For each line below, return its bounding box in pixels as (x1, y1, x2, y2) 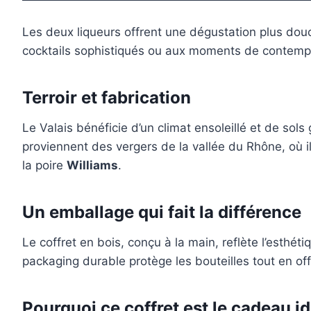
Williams (67, 158, 118, 173)
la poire (22, 158, 67, 173)
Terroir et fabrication (22, 87, 191, 108)
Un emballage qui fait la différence (22, 202, 301, 223)
